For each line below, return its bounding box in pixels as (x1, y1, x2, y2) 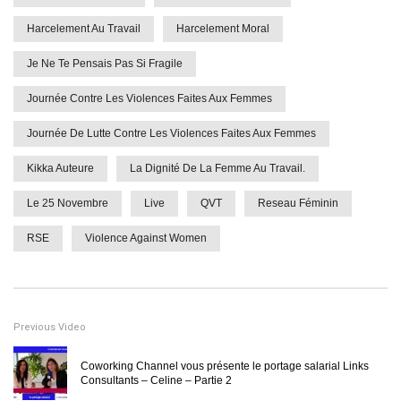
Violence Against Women (85, 232, 207, 245)
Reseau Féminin (258, 197, 338, 210)
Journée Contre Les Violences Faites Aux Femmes (27, 92, 272, 106)
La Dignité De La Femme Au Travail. (130, 162, 305, 175)
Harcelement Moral (176, 22, 269, 36)
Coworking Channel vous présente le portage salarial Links (81, 360, 369, 373)
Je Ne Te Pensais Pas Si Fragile (27, 57, 183, 71)
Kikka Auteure (27, 162, 94, 175)
